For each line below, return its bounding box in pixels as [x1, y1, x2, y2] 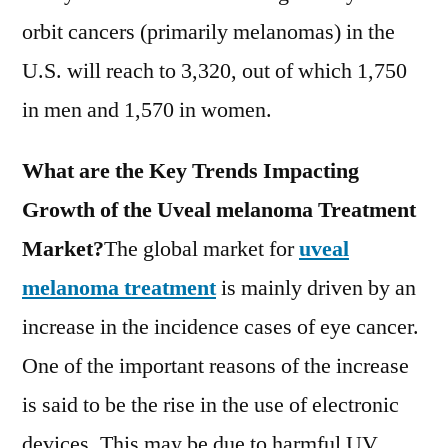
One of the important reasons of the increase [22, 352, 409, 380]
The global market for [104, 235, 299, 263]
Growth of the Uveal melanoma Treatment [22, 196, 416, 224]
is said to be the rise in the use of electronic [22, 391, 399, 419]
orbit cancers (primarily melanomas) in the [22, 18, 395, 46]
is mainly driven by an [216, 274, 416, 302]
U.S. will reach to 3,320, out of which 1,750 [22, 57, 407, 85]
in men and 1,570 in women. [22, 96, 272, 124]
